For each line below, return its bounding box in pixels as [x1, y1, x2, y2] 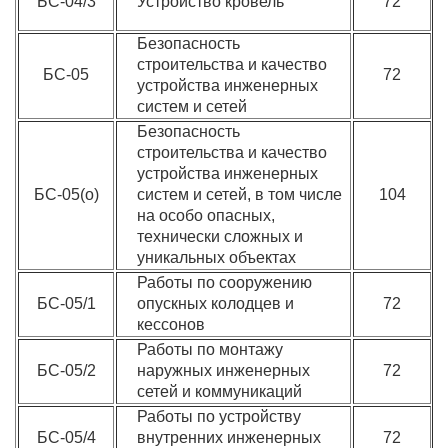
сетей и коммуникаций [137, 383, 303, 400]
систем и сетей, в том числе [137, 186, 343, 203]
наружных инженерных [137, 362, 311, 379]
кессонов [137, 316, 206, 333]
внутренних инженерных [137, 429, 322, 446]
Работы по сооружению [137, 274, 313, 291]
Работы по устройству [137, 408, 302, 425]
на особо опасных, [137, 207, 276, 224]
